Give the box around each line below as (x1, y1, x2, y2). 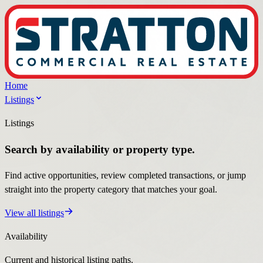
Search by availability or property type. (5, 143, 195, 156)
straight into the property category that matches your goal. (5, 184, 217, 195)
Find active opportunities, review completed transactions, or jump (5, 170, 246, 181)
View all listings (5, 208, 64, 218)
